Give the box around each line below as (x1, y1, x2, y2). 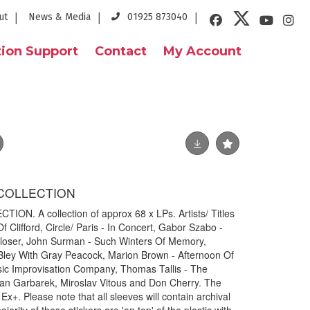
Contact (95, 44, 147, 59)
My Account (163, 44, 241, 59)
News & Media (28, 11, 91, 23)
